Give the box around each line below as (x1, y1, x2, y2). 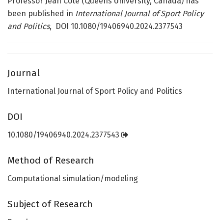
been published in (7, 9, 75, 19)
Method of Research (7, 155, 94, 166)
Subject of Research (7, 198, 93, 210)
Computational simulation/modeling (7, 173, 138, 183)
